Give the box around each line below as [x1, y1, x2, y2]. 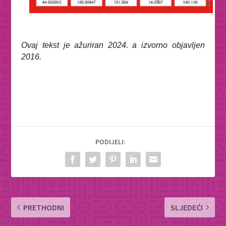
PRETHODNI [23, 202, 65, 212]
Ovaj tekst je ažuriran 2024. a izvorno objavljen [21, 40, 205, 49]
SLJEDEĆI [170, 202, 203, 212]
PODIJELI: [95, 137, 126, 146]
